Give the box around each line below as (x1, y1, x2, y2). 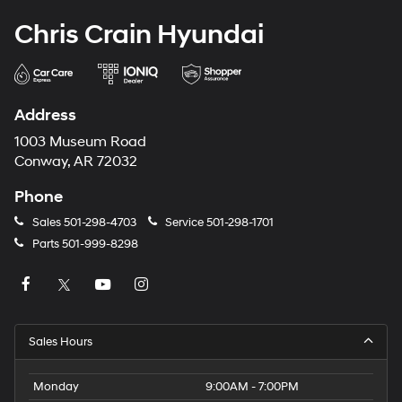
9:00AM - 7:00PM (205, 379, 299, 394)
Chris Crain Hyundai (14, 17, 264, 51)
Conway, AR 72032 (14, 153, 137, 170)
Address (14, 104, 76, 126)
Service (162, 214, 206, 230)
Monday (33, 379, 79, 394)
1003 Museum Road (14, 133, 146, 151)
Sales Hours (29, 334, 92, 349)
